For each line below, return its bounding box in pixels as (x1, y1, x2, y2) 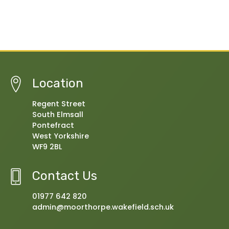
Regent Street (32, 98, 85, 109)
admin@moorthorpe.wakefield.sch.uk (32, 201, 174, 212)
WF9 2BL (32, 141, 62, 152)
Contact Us (32, 168, 97, 183)
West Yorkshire (32, 130, 89, 141)
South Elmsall (32, 109, 83, 120)
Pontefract (32, 120, 74, 130)
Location (32, 76, 83, 90)
